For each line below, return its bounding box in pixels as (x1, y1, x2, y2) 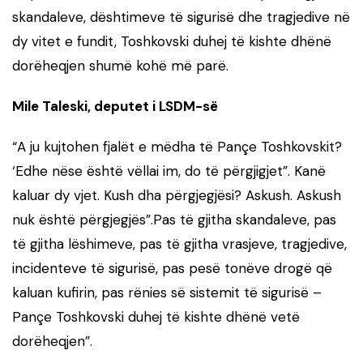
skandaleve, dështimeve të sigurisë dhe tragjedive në (12, 7, 350, 26)
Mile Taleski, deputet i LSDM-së (12, 96, 218, 115)
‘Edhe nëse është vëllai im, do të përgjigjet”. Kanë (12, 161, 326, 180)
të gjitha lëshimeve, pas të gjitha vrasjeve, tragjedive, (12, 234, 347, 253)
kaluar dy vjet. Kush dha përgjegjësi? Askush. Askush (12, 186, 341, 204)
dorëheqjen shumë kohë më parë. (12, 56, 228, 75)
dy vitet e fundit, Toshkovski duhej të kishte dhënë (12, 32, 331, 50)
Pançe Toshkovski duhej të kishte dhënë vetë (12, 307, 300, 326)
